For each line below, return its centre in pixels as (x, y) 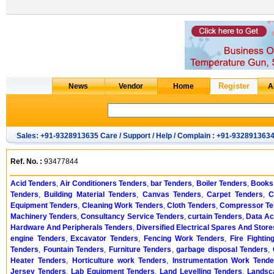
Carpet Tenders (235, 194)
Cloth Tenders (191, 206)
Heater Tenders (39, 261)
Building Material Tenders (91, 194)
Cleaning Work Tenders (122, 206)
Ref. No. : (26, 161)
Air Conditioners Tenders (104, 183)
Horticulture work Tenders (119, 261)
